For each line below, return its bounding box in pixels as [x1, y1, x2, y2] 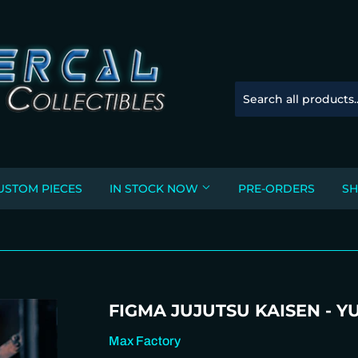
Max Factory [109, 333, 181, 348]
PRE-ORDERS [238, 181, 315, 196]
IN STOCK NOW [109, 181, 201, 196]
